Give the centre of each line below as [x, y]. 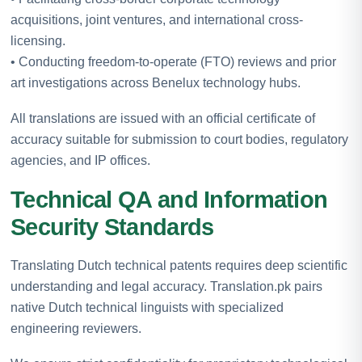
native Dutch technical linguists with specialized [147, 307]
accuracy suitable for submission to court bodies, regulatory [179, 139]
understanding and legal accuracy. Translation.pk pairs [166, 286]
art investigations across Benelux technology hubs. [156, 82]
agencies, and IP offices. [80, 160]
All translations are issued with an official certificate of [163, 118]
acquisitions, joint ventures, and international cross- [157, 19]
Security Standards [112, 227]
